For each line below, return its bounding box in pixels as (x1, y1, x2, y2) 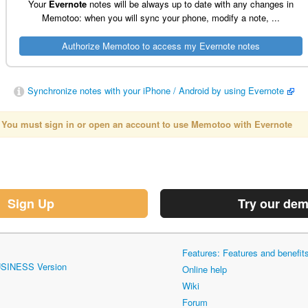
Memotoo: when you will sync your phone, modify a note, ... (42, 10, 280, 24)
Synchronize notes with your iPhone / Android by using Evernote (27, 83, 284, 97)
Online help (182, 262, 227, 276)
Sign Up (8, 194, 54, 212)
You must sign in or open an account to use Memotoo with (1, 117, 254, 131)
